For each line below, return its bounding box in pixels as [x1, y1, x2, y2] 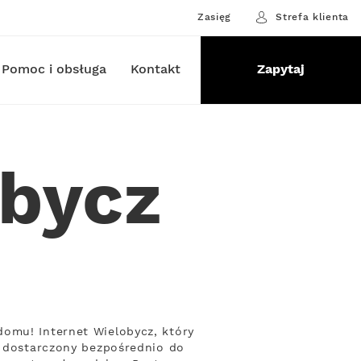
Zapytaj [256, 61, 305, 78]
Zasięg [197, 10, 232, 23]
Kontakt [130, 61, 180, 78]
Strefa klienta [276, 10, 349, 23]
